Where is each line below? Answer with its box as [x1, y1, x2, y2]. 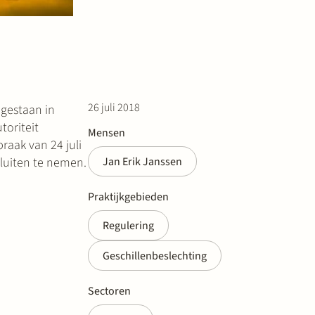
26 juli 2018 [88, 99, 140, 115]
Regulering [103, 217, 154, 233]
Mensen [88, 124, 125, 141]
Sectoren [88, 283, 131, 299]
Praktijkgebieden [88, 188, 169, 205]
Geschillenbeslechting [103, 247, 207, 264]
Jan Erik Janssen [103, 153, 182, 169]
